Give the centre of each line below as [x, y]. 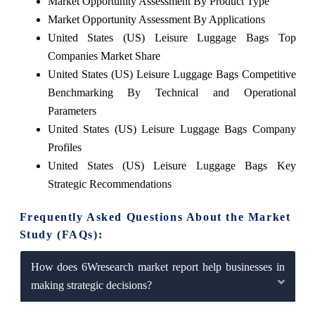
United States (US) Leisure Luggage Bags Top [172, 37]
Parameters [72, 110]
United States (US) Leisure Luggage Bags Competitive [172, 74]
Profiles [64, 147]
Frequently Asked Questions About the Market [155, 217]
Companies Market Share [104, 56]
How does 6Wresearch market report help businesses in [157, 266]
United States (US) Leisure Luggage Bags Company [172, 129]
